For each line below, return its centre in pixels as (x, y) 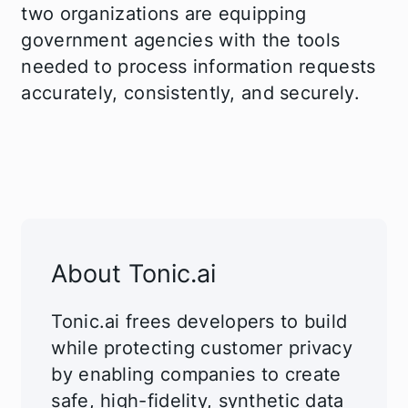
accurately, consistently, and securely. (190, 92)
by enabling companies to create (196, 374)
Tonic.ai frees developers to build (199, 321)
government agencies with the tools (181, 40)
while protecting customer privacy (202, 347)
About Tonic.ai (134, 274)
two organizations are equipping (164, 13)
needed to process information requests (199, 66)
